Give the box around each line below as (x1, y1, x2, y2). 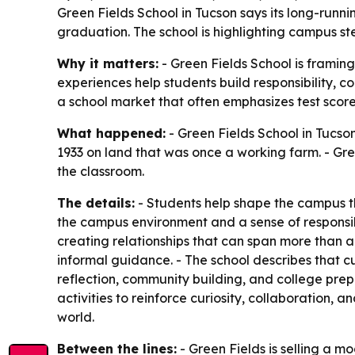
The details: (57, 195, 135, 211)
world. (57, 309, 94, 325)
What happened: (57, 125, 166, 141)
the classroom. (57, 163, 144, 179)
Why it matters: (57, 55, 158, 71)
